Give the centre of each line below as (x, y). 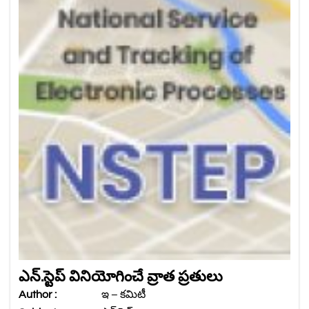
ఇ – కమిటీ (123, 294)
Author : (38, 294)
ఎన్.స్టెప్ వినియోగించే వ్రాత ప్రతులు (121, 277)
